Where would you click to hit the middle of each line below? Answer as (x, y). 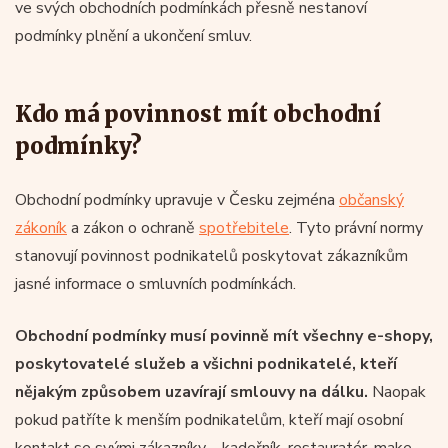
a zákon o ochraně (133, 227)
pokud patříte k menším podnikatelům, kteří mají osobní (209, 419)
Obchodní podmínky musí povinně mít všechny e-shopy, (224, 335)
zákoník (41, 227)
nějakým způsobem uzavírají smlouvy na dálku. (193, 391)
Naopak (399, 391)
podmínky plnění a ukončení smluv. (133, 35)
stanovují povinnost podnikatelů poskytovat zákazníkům (211, 255)
